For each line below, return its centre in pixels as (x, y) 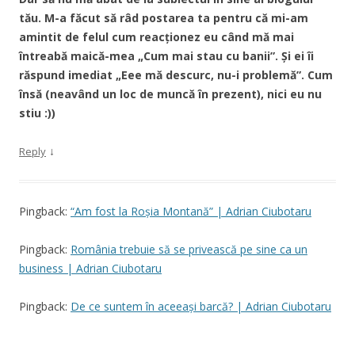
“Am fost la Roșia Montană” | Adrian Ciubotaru (191, 211)
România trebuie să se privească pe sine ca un (189, 249)
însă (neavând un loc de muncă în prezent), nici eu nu (170, 94)
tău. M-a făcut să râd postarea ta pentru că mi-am (164, 17)
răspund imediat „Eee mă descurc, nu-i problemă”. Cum (176, 74)
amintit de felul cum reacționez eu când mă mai (157, 36)
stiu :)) (37, 113)
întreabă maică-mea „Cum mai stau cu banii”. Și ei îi (166, 55)
